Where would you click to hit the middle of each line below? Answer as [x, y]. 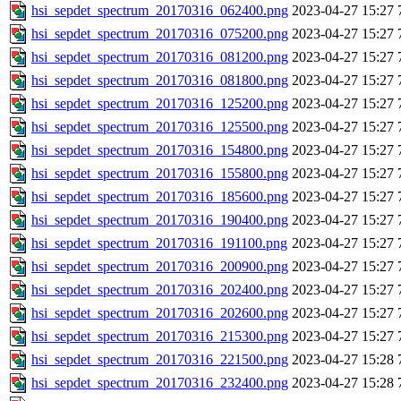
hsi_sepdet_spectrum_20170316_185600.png [160, 197]
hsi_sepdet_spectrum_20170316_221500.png [160, 360]
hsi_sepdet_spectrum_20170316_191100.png [159, 243]
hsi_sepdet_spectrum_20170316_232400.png [160, 383]
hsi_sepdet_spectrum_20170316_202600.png [160, 313]
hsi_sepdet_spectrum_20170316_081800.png [160, 81]
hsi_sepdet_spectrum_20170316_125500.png [160, 127]
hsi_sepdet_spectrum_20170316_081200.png [160, 57]
